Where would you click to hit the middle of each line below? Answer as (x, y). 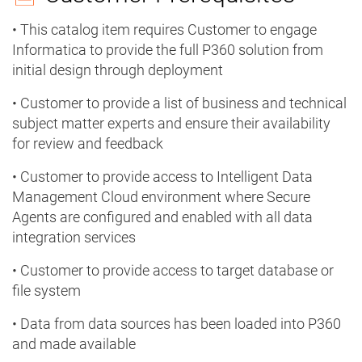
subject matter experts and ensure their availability (171, 124)
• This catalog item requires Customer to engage (164, 30)
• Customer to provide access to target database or (173, 271)
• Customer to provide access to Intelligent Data (162, 177)
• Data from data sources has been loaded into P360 (177, 324)
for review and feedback (88, 144)
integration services (74, 238)
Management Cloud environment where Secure (161, 197)
